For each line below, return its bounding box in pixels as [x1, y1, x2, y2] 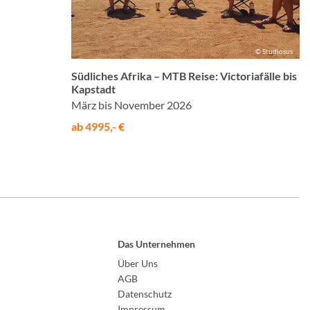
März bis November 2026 [71, 98, 192, 111]
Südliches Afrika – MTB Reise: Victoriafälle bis [71, 69, 297, 82]
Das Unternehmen [118, 238, 196, 250]
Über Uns [118, 257, 158, 270]
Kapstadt [71, 82, 116, 95]
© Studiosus [255, 46, 293, 55]
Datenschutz [118, 288, 172, 300]
